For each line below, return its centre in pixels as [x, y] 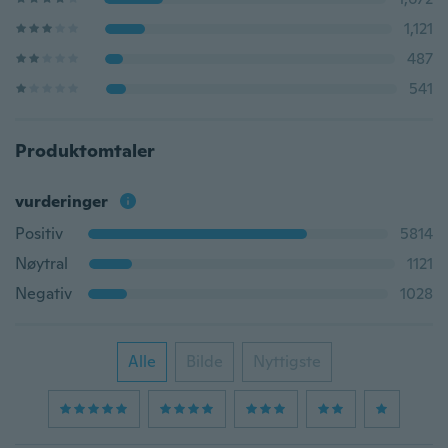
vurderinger [61, 201]
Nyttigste [286, 361]
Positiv [39, 233]
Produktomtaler [85, 150]
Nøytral [41, 263]
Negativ [43, 293]
